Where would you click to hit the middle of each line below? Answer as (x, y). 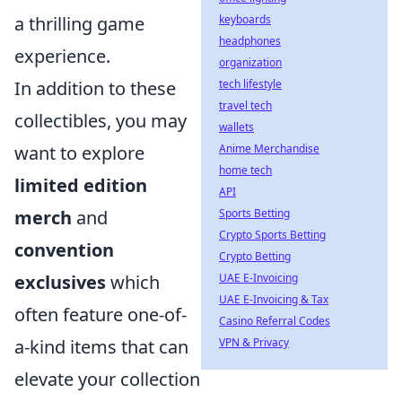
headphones (250, 41)
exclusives (60, 283)
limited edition (81, 186)
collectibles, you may (100, 121)
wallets (236, 127)
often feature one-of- (100, 315)
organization (250, 62)
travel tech (245, 105)
